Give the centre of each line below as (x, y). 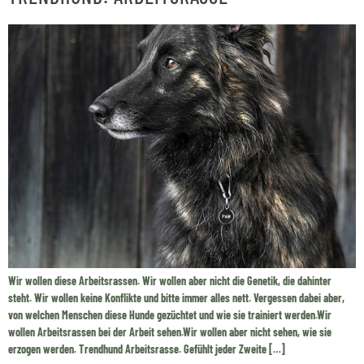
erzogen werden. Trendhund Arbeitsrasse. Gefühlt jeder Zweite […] (147, 349)
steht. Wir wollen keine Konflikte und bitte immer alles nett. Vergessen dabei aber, (176, 298)
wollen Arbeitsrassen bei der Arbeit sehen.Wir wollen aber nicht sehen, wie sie (170, 332)
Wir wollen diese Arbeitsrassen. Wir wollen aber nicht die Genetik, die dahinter (170, 281)
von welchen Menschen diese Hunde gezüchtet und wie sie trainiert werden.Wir (170, 315)
